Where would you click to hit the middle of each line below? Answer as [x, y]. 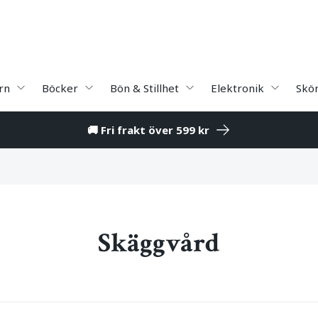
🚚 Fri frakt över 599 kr [148, 130]
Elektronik [237, 88]
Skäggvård [159, 243]
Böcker [60, 88]
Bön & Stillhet [144, 88]
